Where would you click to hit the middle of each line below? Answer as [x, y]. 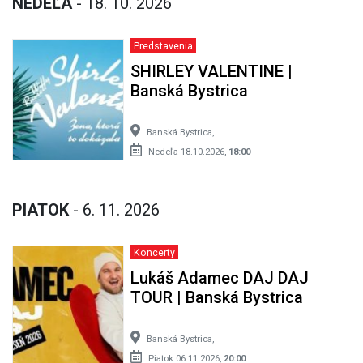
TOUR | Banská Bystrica [216, 297]
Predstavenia [163, 45]
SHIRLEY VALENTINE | [211, 71]
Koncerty [154, 252]
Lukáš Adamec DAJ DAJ [219, 278]
